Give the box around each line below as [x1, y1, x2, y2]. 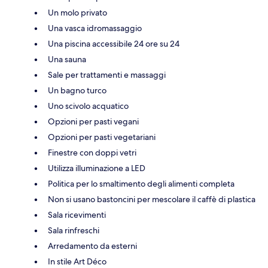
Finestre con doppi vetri [48, 147, 136, 158]
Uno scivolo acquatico [48, 100, 129, 111]
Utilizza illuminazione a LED [48, 162, 145, 173]
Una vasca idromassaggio [48, 22, 142, 33]
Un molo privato [48, 7, 107, 18]
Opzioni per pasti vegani [48, 115, 139, 127]
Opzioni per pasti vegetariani [48, 131, 156, 142]
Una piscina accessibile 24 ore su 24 [48, 38, 179, 49]
